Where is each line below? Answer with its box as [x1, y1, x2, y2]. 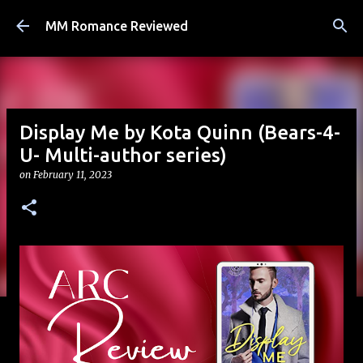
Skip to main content [123, 13, 240, 27]
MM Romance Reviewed [45, 19, 188, 33]
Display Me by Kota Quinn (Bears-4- [19, 122, 340, 143]
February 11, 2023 [33, 169, 112, 181]
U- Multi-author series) [19, 144, 227, 166]
